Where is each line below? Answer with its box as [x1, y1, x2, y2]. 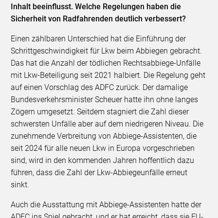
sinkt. [11, 180, 30, 189]
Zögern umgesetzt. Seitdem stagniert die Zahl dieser [11, 107, 189, 116]
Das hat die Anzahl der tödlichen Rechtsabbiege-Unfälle [11, 58, 201, 68]
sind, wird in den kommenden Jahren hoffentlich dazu [11, 155, 195, 165]
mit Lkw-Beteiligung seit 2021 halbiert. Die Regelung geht [11, 70, 206, 80]
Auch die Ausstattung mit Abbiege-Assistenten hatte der [11, 200, 202, 209]
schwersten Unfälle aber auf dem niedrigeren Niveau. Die [11, 119, 204, 128]
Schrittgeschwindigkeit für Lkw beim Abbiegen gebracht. [11, 46, 202, 55]
